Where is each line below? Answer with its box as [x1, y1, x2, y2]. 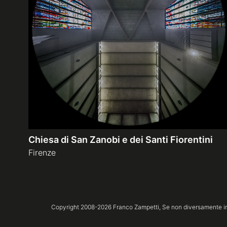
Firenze [28, 147, 56, 158]
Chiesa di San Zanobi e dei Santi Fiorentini [28, 134, 213, 145]
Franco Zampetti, [111, 203, 161, 211]
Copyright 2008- [51, 203, 97, 211]
